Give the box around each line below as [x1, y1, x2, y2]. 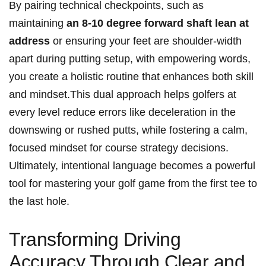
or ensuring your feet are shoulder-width [50, 35, 242, 47]
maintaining [9, 17, 66, 30]
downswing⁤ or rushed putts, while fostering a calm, [9, 124, 248, 137]
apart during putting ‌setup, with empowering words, [9, 53, 251, 65]
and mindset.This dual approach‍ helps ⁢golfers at [9, 88, 236, 101]
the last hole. [9, 195, 69, 208]
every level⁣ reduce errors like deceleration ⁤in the [9, 106, 236, 119]
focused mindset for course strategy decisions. [9, 142, 229, 154]
